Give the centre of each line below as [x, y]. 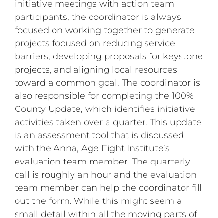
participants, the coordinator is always [98, 17]
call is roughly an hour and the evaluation [106, 174]
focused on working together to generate [105, 30]
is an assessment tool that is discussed [100, 135]
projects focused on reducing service [95, 43]
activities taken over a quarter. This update [108, 122]
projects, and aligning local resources [96, 69]
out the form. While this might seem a [99, 201]
